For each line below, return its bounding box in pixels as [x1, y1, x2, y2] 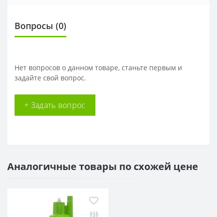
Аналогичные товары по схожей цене [7, 160, 198, 173]
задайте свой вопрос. [15, 73, 86, 82]
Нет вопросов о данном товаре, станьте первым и [15, 63, 182, 72]
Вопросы [15, 20, 53, 31]
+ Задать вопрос [24, 100, 86, 110]
